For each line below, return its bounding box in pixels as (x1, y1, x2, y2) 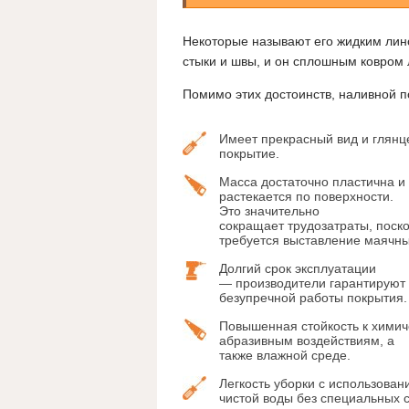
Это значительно (219, 204, 320, 219)
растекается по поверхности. (219, 189, 393, 204)
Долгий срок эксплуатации (219, 261, 376, 277)
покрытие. (219, 146, 279, 162)
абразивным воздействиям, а (219, 333, 394, 349)
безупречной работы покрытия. (219, 290, 407, 306)
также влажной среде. (219, 348, 351, 363)
